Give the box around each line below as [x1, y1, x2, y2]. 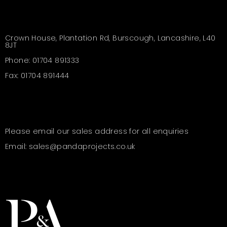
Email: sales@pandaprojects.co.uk [5, 141, 135, 152]
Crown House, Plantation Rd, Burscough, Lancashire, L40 [5, 32, 216, 43]
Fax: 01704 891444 [5, 70, 69, 81]
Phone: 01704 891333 [5, 55, 80, 65]
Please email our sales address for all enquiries [5, 126, 189, 136]
